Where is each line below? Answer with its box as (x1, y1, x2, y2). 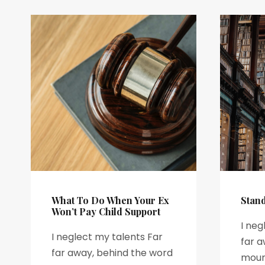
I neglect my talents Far (51, 230, 163, 244)
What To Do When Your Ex (51, 193, 169, 206)
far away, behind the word (51, 245, 173, 260)
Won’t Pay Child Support (51, 205, 160, 218)
